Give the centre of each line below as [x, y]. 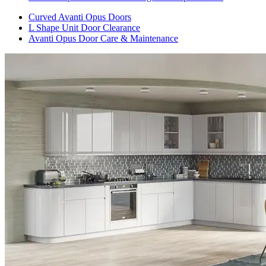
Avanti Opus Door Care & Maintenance [103, 38]
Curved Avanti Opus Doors [80, 17]
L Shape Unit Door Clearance [84, 27]
